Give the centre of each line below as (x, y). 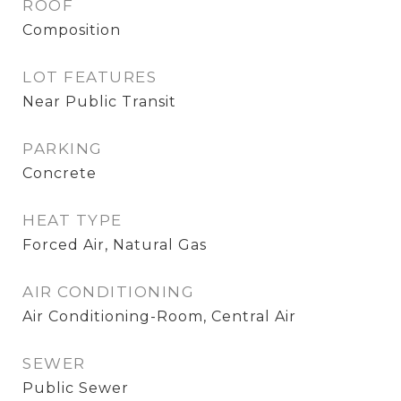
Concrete (60, 173)
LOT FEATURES (90, 77)
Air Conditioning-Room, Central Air (159, 316)
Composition (72, 30)
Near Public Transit (99, 102)
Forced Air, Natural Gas (115, 245)
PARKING (63, 149)
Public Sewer (76, 388)
